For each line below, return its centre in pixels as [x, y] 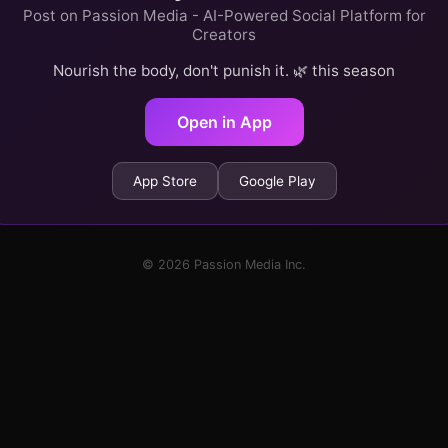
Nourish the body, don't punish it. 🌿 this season [224, 70]
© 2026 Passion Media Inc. [224, 264]
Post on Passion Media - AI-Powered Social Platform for [224, 15]
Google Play [277, 180]
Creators [224, 34]
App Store [164, 180]
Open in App [224, 121]
